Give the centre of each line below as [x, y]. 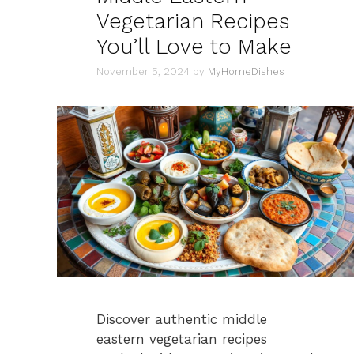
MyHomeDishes [246, 72]
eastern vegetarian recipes [182, 339]
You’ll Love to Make [194, 46]
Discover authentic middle [182, 320]
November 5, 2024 [143, 72]
